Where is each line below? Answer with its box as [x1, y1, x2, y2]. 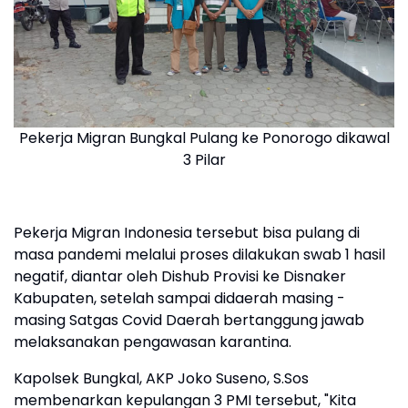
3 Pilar [182, 149, 226, 170]
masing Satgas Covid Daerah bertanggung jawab [14, 310, 364, 331]
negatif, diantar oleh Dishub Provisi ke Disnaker [14, 266, 346, 287]
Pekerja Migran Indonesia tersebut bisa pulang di [14, 222, 360, 243]
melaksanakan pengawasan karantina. [14, 331, 291, 352]
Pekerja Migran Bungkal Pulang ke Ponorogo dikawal [18, 127, 390, 148]
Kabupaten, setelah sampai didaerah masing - [14, 288, 345, 309]
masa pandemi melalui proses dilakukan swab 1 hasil [14, 244, 385, 265]
